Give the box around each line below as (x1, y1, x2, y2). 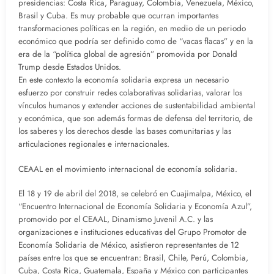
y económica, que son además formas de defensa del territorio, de (18, 113, 253, 125)
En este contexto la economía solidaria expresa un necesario (18, 74, 229, 86)
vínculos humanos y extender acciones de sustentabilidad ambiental (18, 100, 255, 112)
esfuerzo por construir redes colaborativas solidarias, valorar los (18, 87, 242, 99)
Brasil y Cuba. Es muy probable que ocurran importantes (18, 10, 218, 22)
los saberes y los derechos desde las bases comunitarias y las (18, 125, 231, 138)
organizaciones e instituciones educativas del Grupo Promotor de (18, 226, 246, 238)
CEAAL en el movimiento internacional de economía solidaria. (18, 163, 237, 175)
